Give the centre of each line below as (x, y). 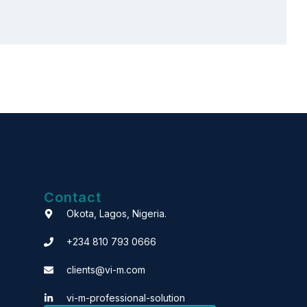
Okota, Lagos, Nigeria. (116, 214)
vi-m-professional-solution (125, 298)
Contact (73, 198)
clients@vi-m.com (106, 270)
